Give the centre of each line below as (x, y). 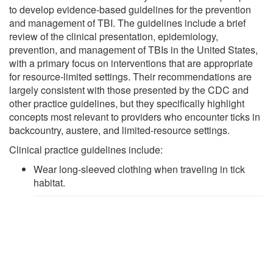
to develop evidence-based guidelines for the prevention (130, 9)
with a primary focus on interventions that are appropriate (131, 63)
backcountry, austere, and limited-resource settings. (119, 130)
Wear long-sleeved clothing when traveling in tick (139, 169)
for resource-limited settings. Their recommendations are (130, 76)
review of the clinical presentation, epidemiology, (114, 36)
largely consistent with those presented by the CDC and (129, 90)
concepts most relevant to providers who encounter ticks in (135, 116)
